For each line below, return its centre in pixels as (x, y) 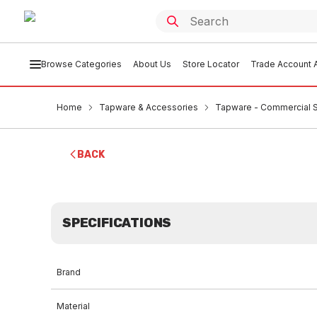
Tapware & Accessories (149, 107)
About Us (152, 64)
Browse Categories (81, 64)
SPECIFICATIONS (117, 223)
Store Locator (211, 64)
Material (73, 306)
